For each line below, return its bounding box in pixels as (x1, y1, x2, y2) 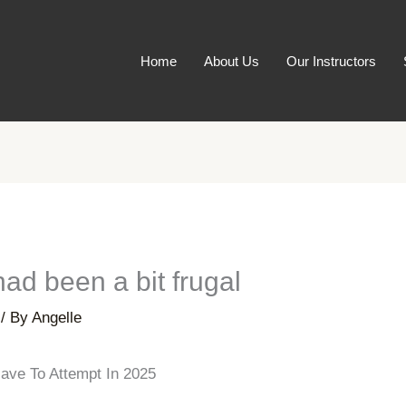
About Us (204, 53, 259, 69)
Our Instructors (286, 53, 376, 69)
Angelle (32, 308, 82, 326)
